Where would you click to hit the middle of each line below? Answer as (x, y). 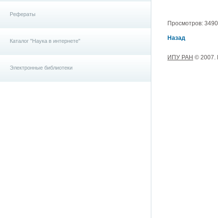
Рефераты (23, 14)
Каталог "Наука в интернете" (45, 41)
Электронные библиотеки (41, 68)
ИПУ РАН (180, 57)
